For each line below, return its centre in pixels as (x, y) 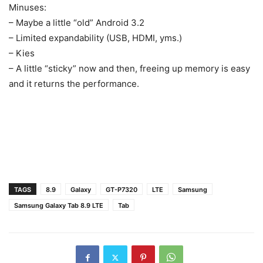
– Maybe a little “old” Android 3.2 (77, 23)
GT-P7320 (122, 190)
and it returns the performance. (74, 84)
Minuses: (28, 8)
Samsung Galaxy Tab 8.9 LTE (59, 206)
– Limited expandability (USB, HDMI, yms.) (95, 38)
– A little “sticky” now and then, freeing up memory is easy (129, 69)
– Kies (22, 53)
